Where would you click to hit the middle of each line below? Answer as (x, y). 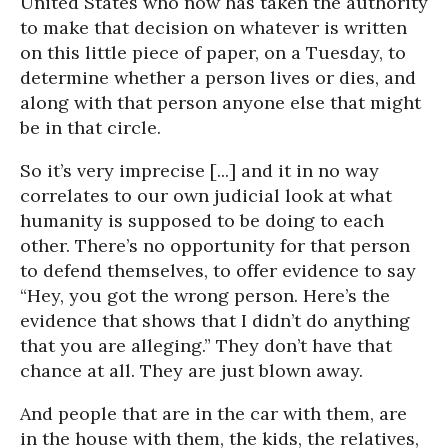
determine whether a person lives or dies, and (218, 77)
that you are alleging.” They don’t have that (206, 345)
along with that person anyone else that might (220, 102)
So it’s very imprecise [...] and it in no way (199, 170)
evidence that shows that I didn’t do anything (215, 320)
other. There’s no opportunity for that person (215, 245)
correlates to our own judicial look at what (206, 195)
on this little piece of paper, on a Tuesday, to (213, 52)
